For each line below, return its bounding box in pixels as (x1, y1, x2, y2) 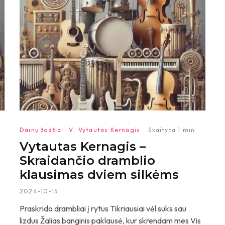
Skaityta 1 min (148, 126, 195, 134)
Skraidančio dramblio (20, 153, 155, 168)
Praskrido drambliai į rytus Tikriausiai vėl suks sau (20, 203, 186, 213)
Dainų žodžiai (20, 126, 64, 134)
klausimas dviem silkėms (20, 167, 179, 182)
